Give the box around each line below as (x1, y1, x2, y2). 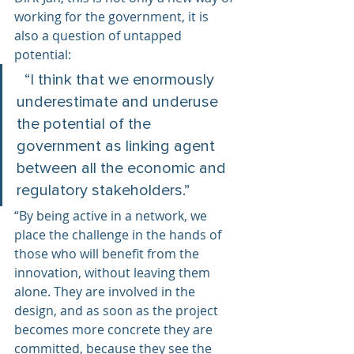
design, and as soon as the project (14, 301, 221, 319)
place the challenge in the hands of (14, 225, 228, 243)
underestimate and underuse (17, 92, 222, 111)
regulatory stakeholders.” (17, 180, 198, 200)
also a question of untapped (14, 26, 185, 44)
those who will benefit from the (14, 244, 202, 262)
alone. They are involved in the (14, 282, 198, 300)
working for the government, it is (14, 7, 212, 25)
